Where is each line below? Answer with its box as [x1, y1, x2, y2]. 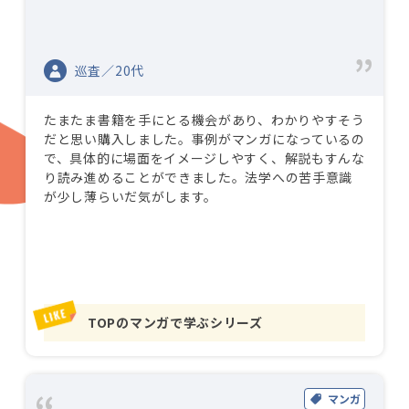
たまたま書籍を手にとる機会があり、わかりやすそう [44, 110, 365, 129]
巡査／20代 [74, 61, 144, 79]
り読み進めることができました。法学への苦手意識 [44, 168, 353, 186]
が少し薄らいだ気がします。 [44, 187, 218, 205]
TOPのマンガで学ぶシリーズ [88, 313, 263, 331]
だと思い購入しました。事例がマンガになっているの [44, 130, 365, 148]
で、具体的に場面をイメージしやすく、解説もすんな [44, 149, 365, 167]
